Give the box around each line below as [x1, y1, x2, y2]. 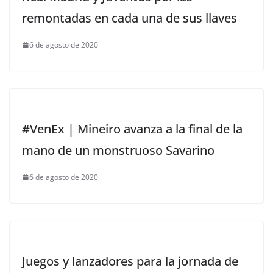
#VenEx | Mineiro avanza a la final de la [22, 121, 243, 138]
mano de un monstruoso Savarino [22, 142, 214, 159]
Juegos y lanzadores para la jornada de [22, 253, 238, 270]
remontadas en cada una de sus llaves [22, 10, 237, 27]
